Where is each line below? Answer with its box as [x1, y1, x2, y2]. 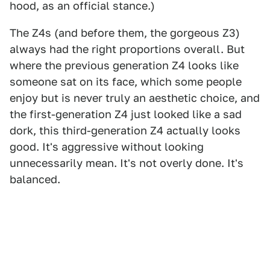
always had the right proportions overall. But [10, 43, 245, 55]
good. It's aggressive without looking [10, 140, 204, 153]
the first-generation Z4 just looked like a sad [10, 108, 242, 121]
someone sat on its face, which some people [10, 75, 242, 88]
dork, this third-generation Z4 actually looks [10, 124, 240, 137]
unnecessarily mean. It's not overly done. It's [10, 157, 243, 169]
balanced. [10, 173, 60, 186]
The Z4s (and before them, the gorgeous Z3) [10, 27, 240, 39]
